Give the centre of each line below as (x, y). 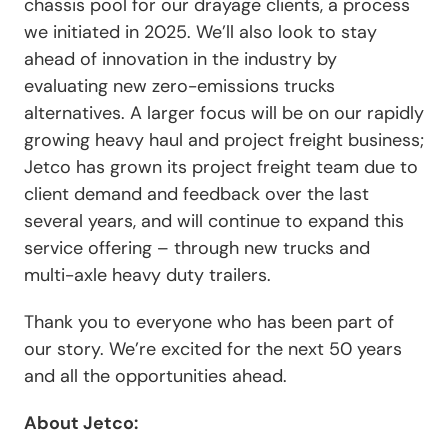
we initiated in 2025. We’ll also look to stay (200, 31)
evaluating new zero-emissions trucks (179, 85)
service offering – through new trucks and (197, 247)
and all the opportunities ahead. (155, 375)
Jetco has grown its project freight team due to (221, 166)
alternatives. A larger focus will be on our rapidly (224, 112)
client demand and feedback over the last (196, 193)
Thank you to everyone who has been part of (209, 321)
